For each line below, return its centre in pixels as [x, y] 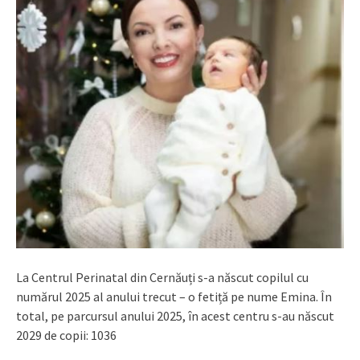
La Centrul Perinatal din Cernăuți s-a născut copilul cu [162, 278]
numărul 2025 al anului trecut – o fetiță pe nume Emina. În [174, 297]
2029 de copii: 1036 [66, 335]
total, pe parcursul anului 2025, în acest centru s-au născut [175, 316]
